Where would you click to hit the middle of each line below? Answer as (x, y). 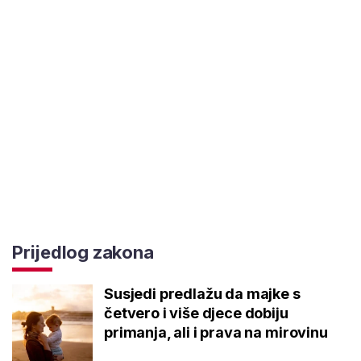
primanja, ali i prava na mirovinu (216, 332)
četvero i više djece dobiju (196, 313)
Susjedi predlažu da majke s (202, 293)
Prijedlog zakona (83, 252)
